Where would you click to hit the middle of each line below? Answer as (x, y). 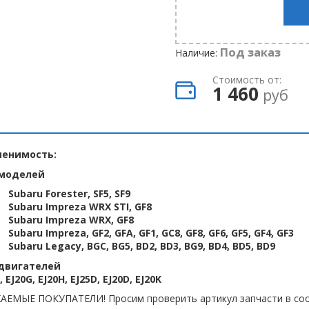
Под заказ (250, 52)
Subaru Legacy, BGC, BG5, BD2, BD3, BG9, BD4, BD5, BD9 (141, 246)
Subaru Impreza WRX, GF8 (71, 220)
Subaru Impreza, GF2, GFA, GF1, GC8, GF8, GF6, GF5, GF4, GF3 (151, 233)
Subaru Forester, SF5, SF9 (69, 193)
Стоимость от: (247, 79)
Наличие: (197, 53)
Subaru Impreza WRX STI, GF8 (80, 207)
